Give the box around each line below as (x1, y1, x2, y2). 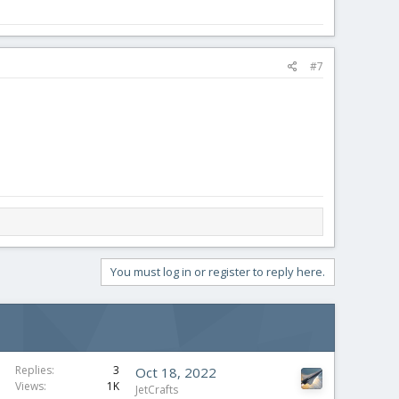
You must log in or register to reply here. (110, 264, 325, 280)
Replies (15, 362, 52, 378)
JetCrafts (135, 382, 178, 397)
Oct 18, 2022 (135, 363, 216, 381)
